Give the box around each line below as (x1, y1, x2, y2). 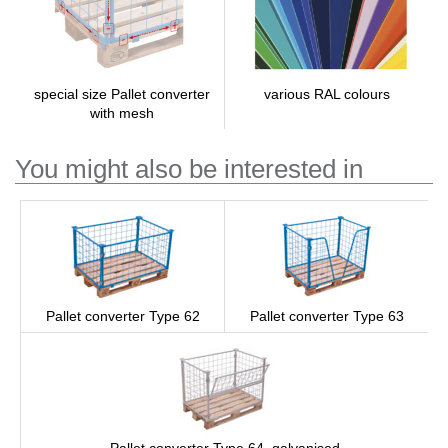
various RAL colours (263, 86, 390, 102)
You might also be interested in (15, 154, 363, 185)
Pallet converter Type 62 (45, 308, 200, 324)
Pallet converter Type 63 (249, 308, 404, 324)
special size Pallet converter (34, 87, 210, 103)
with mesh (90, 106, 154, 122)
